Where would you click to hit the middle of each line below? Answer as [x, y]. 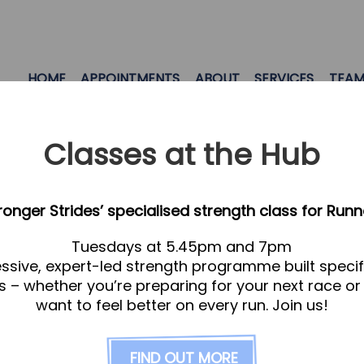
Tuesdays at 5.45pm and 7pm [182, 247]
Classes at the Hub [182, 155]
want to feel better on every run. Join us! [182, 305]
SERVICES [284, 78]
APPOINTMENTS [130, 78]
